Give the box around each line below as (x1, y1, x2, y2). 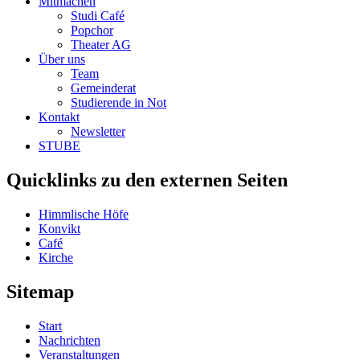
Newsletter (71, 124, 125, 138)
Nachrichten (39, 333, 100, 347)
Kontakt (39, 109, 80, 124)
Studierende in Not (71, 95, 166, 109)
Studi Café (71, 8, 125, 22)
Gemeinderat (71, 80, 136, 95)
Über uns (39, 51, 85, 66)
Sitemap (6, 280, 74, 302)
